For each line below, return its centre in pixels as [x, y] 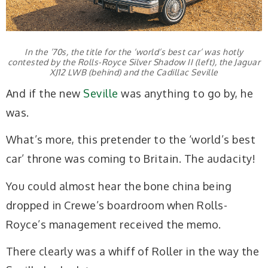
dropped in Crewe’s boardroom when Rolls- [117, 205]
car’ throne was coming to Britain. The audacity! [131, 159]
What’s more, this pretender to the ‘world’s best [131, 139]
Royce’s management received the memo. [114, 224]
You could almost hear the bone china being [119, 186]
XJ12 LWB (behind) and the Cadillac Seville [134, 72]
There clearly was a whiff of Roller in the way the [133, 251]
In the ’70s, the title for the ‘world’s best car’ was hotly [134, 52]
